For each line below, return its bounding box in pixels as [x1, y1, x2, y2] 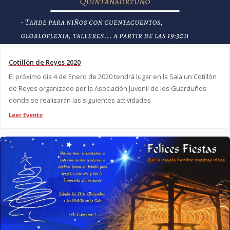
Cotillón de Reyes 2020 [12, 57, 81, 67]
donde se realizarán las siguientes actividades [8, 95, 151, 105]
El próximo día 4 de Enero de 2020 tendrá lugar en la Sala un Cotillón [8, 71, 217, 81]
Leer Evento [8, 110, 43, 119]
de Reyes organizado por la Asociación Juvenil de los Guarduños [8, 83, 206, 93]
